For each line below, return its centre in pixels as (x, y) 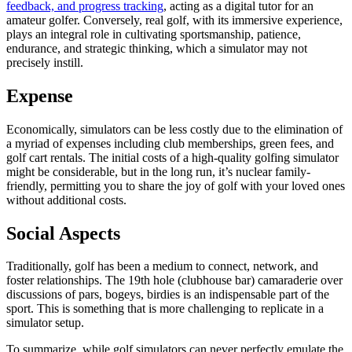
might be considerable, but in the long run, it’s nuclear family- (158, 171)
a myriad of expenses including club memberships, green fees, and (170, 143)
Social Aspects (66, 233)
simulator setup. (45, 323)
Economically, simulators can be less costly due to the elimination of (174, 129)
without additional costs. (66, 200)
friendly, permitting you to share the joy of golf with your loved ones (176, 185)
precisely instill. (45, 62)
